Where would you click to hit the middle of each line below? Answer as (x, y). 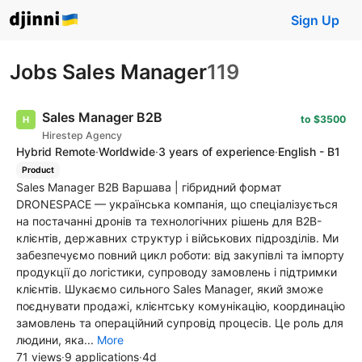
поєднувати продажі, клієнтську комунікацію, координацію (181, 305)
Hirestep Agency (82, 135)
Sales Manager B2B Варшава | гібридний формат (149, 187)
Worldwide (127, 152)
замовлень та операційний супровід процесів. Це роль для (180, 322)
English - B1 (309, 152)
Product (38, 170)
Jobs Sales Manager (108, 72)
